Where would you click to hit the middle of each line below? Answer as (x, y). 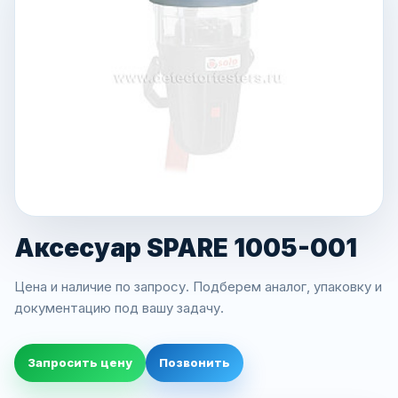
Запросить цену (80, 362)
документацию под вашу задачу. (119, 308)
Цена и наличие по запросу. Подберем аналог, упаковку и (198, 287)
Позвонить (195, 362)
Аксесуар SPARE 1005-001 (186, 248)
